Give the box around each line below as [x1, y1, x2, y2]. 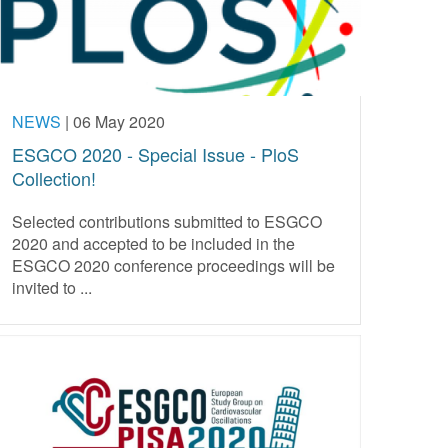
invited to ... [12, 275, 92, 299]
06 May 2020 [73, 109, 165, 133]
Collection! [12, 164, 96, 191]
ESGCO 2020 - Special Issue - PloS [12, 140, 299, 167]
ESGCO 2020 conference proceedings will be [12, 253, 335, 277]
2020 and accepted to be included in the [12, 231, 295, 255]
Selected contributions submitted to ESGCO [12, 209, 322, 233]
